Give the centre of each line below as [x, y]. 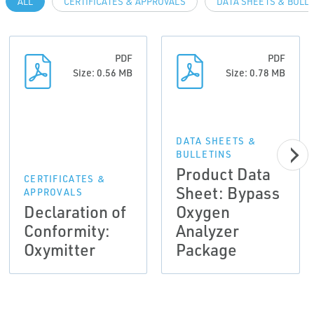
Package [207, 250]
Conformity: [67, 231]
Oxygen [203, 212]
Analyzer [208, 231]
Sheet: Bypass [228, 193]
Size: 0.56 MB [103, 73]
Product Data [224, 174]
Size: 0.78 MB [255, 73]
